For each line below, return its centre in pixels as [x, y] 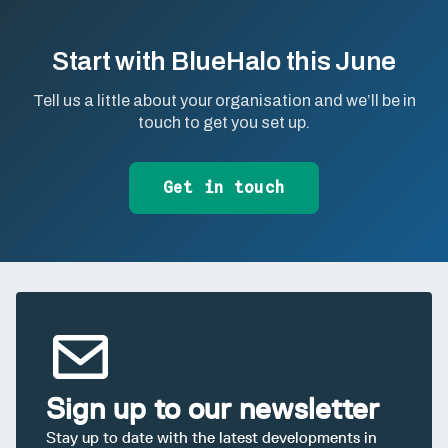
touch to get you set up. [224, 123]
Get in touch [224, 188]
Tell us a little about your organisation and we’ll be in [224, 101]
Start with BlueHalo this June [224, 61]
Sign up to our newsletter [212, 409]
